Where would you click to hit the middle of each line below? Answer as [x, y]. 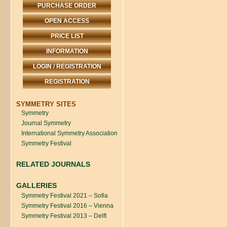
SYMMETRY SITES [46, 104]
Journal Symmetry [46, 123]
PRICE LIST [67, 36]
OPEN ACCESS [67, 21]
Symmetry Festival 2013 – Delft [64, 216]
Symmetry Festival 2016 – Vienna [67, 205]
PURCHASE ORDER [67, 5]
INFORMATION [67, 51]
